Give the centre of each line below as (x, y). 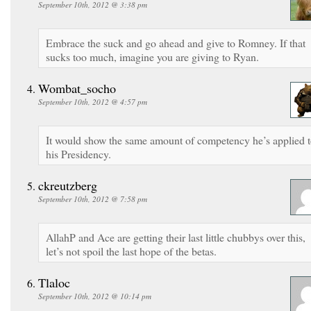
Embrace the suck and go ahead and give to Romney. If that (176, 42)
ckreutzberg (68, 185)
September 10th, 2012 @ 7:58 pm (93, 199)
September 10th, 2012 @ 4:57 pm (93, 101)
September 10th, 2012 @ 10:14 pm (95, 296)
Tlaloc (54, 282)
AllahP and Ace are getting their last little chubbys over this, (176, 237)
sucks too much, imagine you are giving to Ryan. (152, 56)
